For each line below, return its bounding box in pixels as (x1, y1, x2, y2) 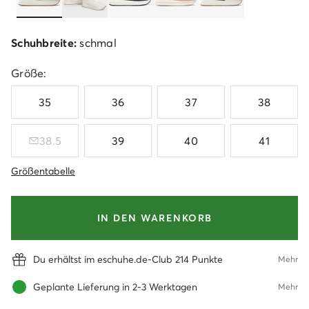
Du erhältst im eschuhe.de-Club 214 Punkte (33, 253, 223, 266)
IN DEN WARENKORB (97, 212, 212, 225)
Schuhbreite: (11, 36, 80, 50)
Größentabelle (11, 165, 75, 178)
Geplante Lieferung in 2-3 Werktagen (33, 281, 197, 294)
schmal (79, 36, 117, 50)
